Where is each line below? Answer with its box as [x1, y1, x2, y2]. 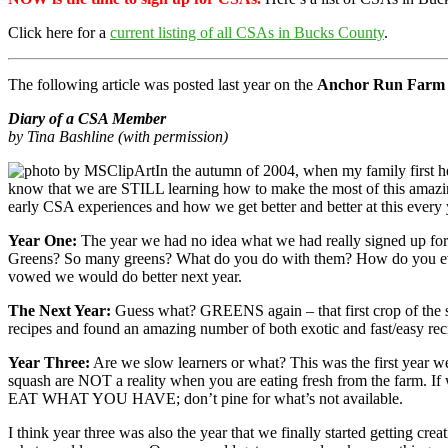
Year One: [8, 231, 77, 249]
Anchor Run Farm [317, 75, 445, 93]
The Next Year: [8, 301, 111, 319]
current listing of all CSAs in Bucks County [110, 23, 384, 41]
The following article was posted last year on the [8, 75, 317, 93]
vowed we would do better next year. [8, 267, 242, 285]
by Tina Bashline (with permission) [8, 127, 228, 145]
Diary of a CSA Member [8, 109, 166, 127]
